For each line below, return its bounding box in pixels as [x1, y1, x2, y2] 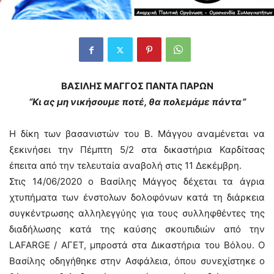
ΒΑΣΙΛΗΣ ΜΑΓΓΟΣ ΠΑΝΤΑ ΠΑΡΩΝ [61, 80, 213, 92]
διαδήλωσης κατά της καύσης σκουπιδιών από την [9, 223, 265, 235]
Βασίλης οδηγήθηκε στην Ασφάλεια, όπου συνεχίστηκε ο [9, 255, 265, 267]
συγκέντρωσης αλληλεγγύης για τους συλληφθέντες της [9, 207, 265, 220]
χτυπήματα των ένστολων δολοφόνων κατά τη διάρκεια [9, 191, 265, 204]
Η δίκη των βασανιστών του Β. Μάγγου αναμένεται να [9, 128, 265, 140]
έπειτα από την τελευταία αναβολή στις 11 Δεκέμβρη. [9, 160, 242, 172]
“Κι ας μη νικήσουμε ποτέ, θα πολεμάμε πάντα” [28, 96, 246, 108]
